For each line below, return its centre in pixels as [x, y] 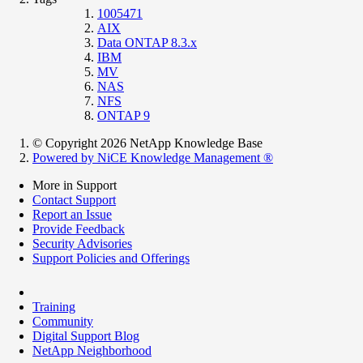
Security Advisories [82, 243]
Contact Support [74, 199]
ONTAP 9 [124, 115]
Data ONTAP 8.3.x [147, 42]
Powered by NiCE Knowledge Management [148, 157]
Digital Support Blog [86, 335]
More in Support [75, 185]
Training [54, 306]
